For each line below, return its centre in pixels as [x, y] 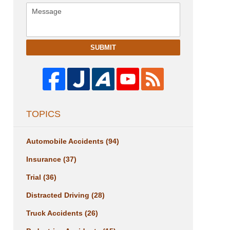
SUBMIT [103, 48]
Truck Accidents [55, 213]
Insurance [45, 159]
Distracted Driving [59, 195]
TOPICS [43, 114]
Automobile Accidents [66, 141]
